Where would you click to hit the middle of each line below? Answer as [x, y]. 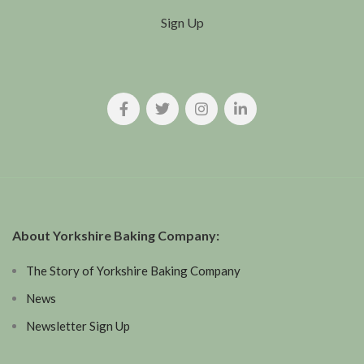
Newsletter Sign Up [78, 326]
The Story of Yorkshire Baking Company [133, 271]
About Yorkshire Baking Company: [116, 235]
